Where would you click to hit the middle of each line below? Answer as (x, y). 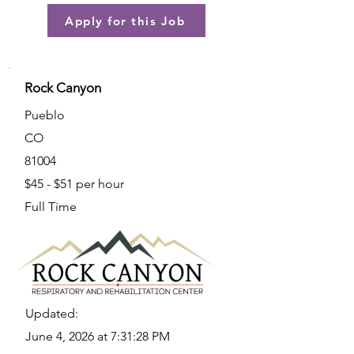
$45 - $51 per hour (74, 184)
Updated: (52, 313)
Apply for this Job (125, 21)
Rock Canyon (63, 88)
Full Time (51, 207)
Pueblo (45, 115)
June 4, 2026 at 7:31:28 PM (98, 336)
